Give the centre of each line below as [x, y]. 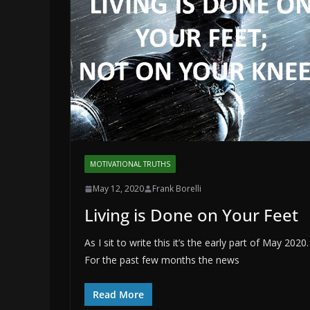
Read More [118, 295]
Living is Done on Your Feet [191, 215]
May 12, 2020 [118, 189]
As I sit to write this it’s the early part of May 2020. [197, 243]
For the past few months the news [162, 260]
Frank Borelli [177, 189]
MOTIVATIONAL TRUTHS [130, 164]
